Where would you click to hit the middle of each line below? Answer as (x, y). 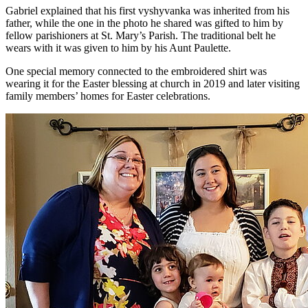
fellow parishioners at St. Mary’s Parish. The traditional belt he (141, 35)
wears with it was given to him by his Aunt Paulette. (118, 47)
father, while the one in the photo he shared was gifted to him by (144, 23)
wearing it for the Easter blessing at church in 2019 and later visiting (153, 83)
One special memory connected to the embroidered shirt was (136, 71)
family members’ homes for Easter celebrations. (108, 96)
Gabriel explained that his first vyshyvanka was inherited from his (147, 10)
